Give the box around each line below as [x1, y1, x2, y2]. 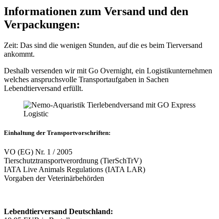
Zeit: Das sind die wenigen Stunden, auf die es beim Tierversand [4, 41, 202, 49]
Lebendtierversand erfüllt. [4, 84, 83, 92]
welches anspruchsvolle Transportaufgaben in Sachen [4, 75, 169, 84]
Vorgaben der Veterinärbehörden [4, 174, 104, 183]
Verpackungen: [4, 18, 80, 31]
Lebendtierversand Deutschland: [4, 207, 113, 216]
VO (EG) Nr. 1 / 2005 [4, 148, 72, 156]
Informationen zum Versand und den [4, 5, 188, 18]
